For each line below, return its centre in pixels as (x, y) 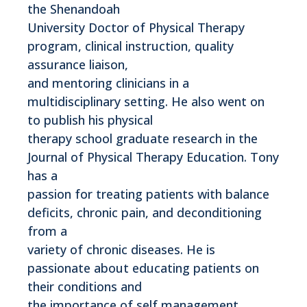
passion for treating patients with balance (148, 194)
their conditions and (85, 286)
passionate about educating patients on (143, 268)
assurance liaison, (78, 64)
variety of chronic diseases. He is (121, 249)
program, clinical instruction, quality (131, 46)
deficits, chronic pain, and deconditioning (145, 212)
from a (47, 231)
